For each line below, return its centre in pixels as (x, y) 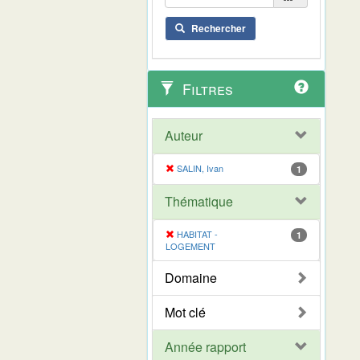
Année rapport (205, 346)
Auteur (184, 135)
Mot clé (185, 312)
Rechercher (219, 28)
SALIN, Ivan (200, 168)
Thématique (199, 201)
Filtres (206, 88)
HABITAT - (197, 233)
